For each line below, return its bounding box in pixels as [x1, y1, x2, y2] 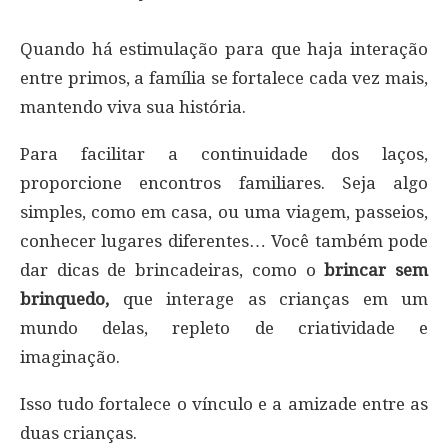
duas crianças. [20, 422, 137, 443]
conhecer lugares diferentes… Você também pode [20, 230, 428, 251]
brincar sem [315, 259, 429, 280]
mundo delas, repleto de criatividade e [20, 317, 428, 338]
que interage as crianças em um [109, 288, 428, 309]
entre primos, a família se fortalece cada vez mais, [20, 67, 428, 88]
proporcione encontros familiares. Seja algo [20, 172, 428, 193]
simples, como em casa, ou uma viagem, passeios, [20, 201, 428, 222]
